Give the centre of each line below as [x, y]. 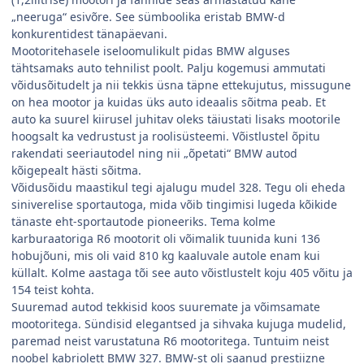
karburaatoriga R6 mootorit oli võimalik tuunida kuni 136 [166, 239]
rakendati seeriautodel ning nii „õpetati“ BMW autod [154, 154]
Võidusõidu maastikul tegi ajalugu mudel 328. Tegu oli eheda [178, 188]
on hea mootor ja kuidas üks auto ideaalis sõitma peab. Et [169, 102]
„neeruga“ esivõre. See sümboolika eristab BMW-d [148, 17]
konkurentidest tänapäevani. [89, 34]
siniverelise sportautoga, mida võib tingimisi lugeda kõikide [174, 205]
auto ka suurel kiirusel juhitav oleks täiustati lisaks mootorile [176, 119]
